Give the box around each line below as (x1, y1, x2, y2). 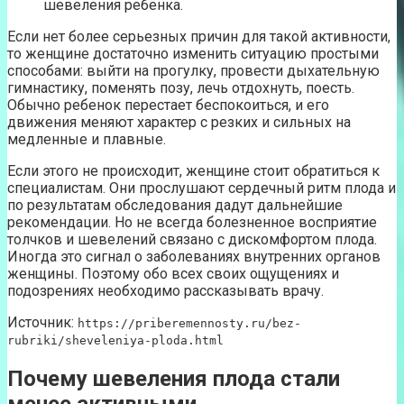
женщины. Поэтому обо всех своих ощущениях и (7, 264, 339, 282)
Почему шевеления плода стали (7, 365, 340, 391)
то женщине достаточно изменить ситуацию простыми (7, 44, 379, 62)
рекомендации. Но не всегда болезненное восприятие (7, 213, 377, 231)
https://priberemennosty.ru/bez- (78, 316, 301, 330)
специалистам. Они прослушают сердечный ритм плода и (7, 179, 396, 197)
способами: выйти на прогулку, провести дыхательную (7, 61, 380, 79)
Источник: (7, 313, 78, 331)
